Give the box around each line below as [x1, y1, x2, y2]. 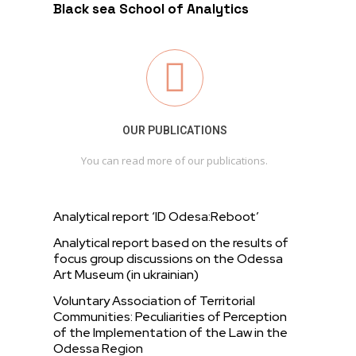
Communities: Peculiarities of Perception [53, 308, 288, 325]
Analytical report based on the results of [53, 234, 289, 251]
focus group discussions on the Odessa [53, 250, 284, 267]
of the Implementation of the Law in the [53, 324, 288, 341]
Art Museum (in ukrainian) [53, 266, 199, 283]
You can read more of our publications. [81, 153, 268, 168]
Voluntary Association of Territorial [53, 292, 256, 309]
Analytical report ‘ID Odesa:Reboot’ [53, 208, 260, 225]
